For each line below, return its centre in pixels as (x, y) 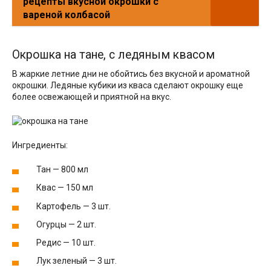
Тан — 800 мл (62, 170)
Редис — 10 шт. (66, 243)
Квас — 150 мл (65, 188)
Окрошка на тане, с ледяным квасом (113, 54)
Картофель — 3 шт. (73, 206)
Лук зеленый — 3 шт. (77, 261)
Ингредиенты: (40, 145)
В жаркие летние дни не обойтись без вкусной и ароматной (131, 74)
